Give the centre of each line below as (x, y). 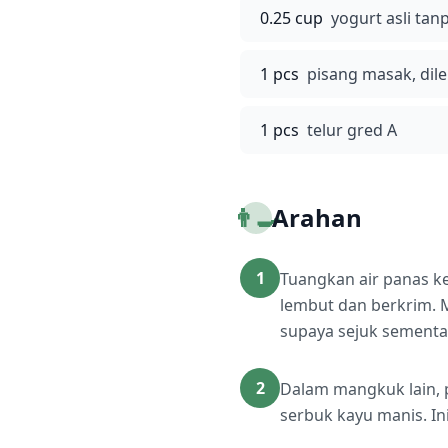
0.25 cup (291, 18)
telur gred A (352, 130)
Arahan (317, 217)
